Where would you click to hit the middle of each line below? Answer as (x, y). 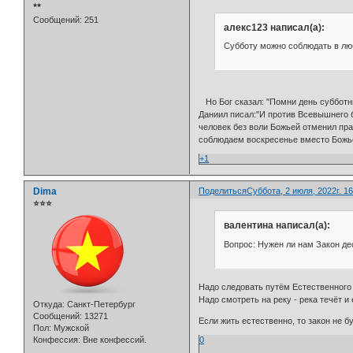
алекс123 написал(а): (274, 27)
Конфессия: (57, 339)
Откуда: (49, 304)
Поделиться (223, 190)
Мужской (70, 327)
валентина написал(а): (277, 226)
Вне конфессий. (113, 339)
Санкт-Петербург (100, 304)
